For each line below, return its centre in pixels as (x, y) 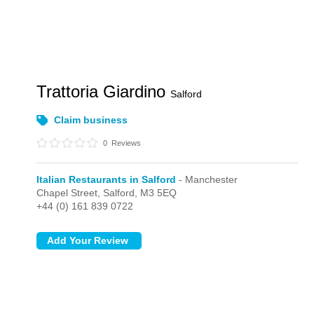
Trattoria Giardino (104, 91)
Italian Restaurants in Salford (107, 179)
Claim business (91, 120)
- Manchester (207, 179)
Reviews (125, 143)
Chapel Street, (70, 193)
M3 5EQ (159, 193)
